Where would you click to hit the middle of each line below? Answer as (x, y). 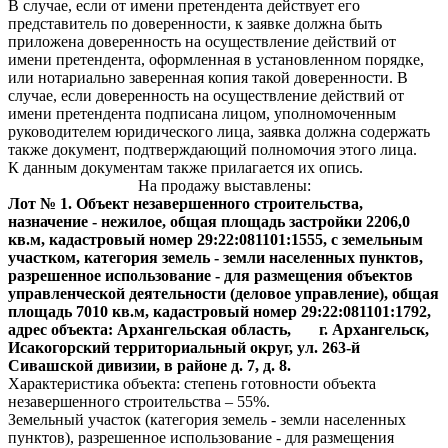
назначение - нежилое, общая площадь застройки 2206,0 (209, 221)
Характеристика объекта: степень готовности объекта (192, 383)
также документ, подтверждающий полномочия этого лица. (212, 149)
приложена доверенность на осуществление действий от (202, 41)
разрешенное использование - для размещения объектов (210, 275)
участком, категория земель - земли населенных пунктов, (215, 257)
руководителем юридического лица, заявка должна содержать (219, 131)
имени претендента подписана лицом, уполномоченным (202, 113)
